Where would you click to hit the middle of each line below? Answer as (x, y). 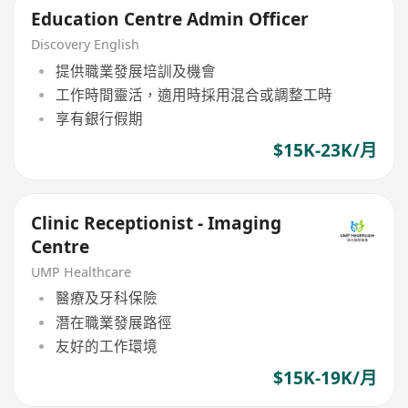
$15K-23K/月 (325, 151)
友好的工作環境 (106, 346)
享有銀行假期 (99, 119)
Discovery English (86, 45)
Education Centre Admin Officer (170, 20)
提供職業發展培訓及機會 (135, 71)
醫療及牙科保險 (106, 298)
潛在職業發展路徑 (113, 322)
